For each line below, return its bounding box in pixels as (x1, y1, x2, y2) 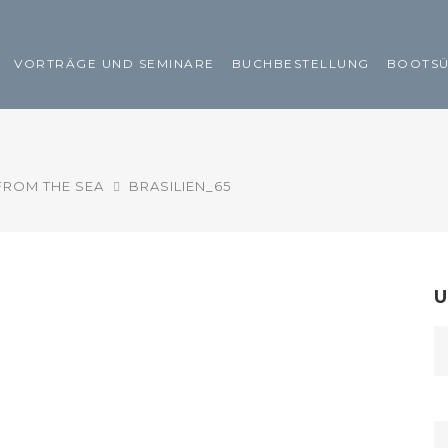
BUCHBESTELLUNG (231, 56, 370, 72)
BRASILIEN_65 (129, 177, 231, 194)
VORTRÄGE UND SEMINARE (14, 56, 215, 72)
